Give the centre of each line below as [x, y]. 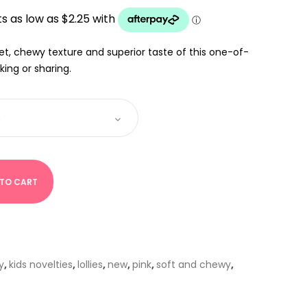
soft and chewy [194, 264]
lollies [90, 264]
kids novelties [41, 264]
